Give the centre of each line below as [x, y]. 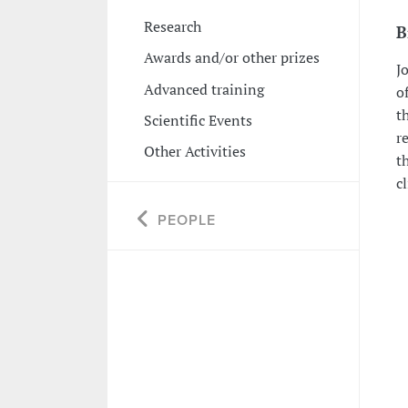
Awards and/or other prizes [231, 58]
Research [172, 26]
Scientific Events [198, 120]
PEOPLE [186, 221]
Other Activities [194, 152]
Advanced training [204, 89]
